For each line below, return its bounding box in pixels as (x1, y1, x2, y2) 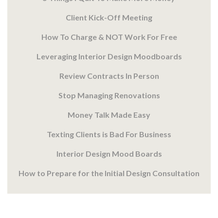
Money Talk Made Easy (68, 110, 150, 120)
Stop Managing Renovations (58, 91, 160, 100)
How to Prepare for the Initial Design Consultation (18, 168, 200, 178)
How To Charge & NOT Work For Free (41, 32, 177, 42)
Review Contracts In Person (59, 71, 159, 81)
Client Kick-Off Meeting (66, 13, 152, 22)
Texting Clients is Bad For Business (47, 129, 171, 139)
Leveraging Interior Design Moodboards (36, 52, 182, 61)
